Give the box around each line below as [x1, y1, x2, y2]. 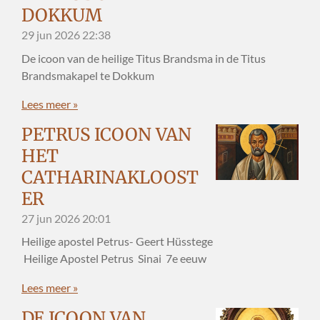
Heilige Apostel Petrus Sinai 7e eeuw [21, 251, 206, 266]
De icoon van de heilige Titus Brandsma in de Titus [21, 51, 266, 65]
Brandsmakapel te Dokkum [21, 68, 154, 82]
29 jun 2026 [21, 28, 80, 42]
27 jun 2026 [21, 211, 80, 226]
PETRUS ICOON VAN [21, 124, 191, 146]
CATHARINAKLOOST [21, 166, 199, 189]
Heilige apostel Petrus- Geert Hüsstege [21, 234, 266, 249]
